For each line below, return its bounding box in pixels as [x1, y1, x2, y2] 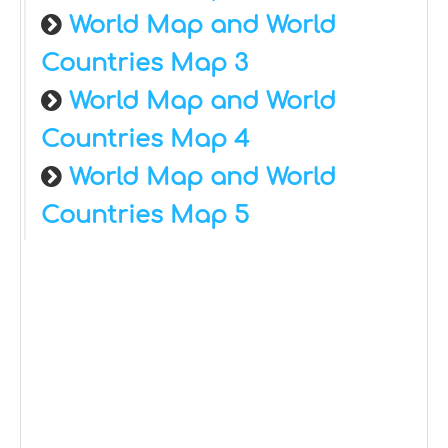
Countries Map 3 [41, 50, 248, 78]
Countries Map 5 [41, 202, 249, 230]
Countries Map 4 [41, 126, 250, 154]
